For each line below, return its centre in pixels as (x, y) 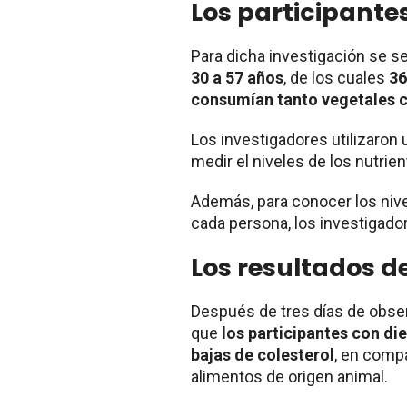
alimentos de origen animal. (289, 376)
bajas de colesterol (263, 354)
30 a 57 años (237, 77)
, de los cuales (336, 77)
